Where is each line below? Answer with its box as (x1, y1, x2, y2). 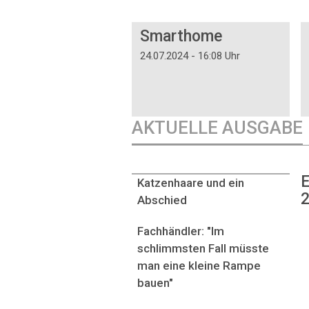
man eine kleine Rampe (137, 258, 261, 272)
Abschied (137, 192, 187, 207)
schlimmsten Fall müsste (137, 241, 269, 255)
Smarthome (140, 26, 222, 46)
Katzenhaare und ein (137, 175, 244, 190)
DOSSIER (137, 8, 177, 21)
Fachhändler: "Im (137, 223, 224, 238)
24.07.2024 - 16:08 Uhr (140, 50, 240, 63)
